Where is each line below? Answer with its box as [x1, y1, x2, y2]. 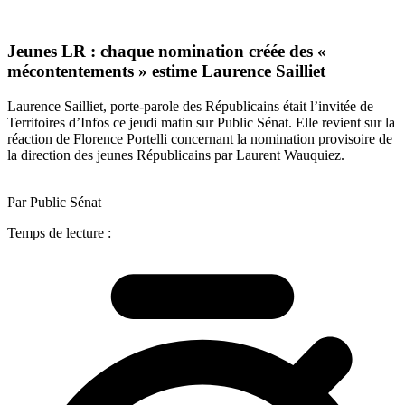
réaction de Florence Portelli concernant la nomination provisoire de [7, 130, 392, 146]
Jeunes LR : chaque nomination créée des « [7, 42, 326, 61]
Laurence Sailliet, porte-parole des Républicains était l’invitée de [7, 98, 373, 114]
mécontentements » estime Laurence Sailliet [7, 61, 325, 81]
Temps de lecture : [7, 224, 111, 240]
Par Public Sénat [7, 193, 101, 210]
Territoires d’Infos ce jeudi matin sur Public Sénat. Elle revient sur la [7, 114, 395, 130]
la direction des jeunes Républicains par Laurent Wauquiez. [7, 146, 344, 163]
